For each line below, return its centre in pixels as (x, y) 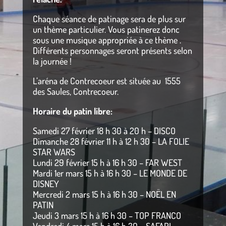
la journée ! (52, 61)
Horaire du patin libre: (72, 111)
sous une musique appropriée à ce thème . (107, 40)
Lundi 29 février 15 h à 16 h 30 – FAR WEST (107, 162)
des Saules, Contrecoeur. (75, 91)
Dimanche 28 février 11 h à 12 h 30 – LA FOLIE (111, 141)
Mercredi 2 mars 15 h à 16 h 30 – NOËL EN (104, 194)
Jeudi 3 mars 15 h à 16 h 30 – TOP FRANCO (107, 215)
